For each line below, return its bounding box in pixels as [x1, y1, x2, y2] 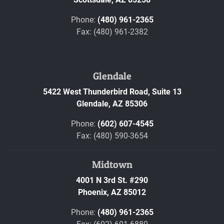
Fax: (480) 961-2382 [76, 26, 148, 36]
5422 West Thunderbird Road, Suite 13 [42, 86, 181, 96]
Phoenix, [78, 187, 109, 197]
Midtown [91, 158, 132, 170]
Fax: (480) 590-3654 [76, 130, 148, 140]
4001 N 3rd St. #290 [76, 175, 148, 185]
